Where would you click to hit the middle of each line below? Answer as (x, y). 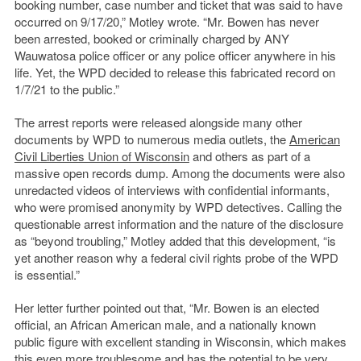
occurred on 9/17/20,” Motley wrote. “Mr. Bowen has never (166, 22)
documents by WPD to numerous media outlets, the (151, 139)
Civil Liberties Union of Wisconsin (102, 156)
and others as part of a (249, 156)
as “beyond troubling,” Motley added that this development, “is (175, 241)
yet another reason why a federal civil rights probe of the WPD (176, 258)
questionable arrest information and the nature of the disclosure (178, 224)
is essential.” (47, 275)
